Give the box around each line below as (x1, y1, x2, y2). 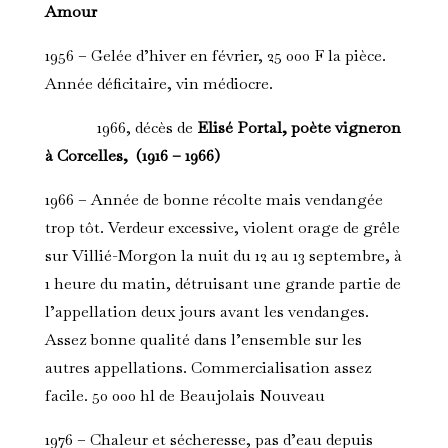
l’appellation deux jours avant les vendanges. (44, 301, 369, 323)
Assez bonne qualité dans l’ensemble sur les (44, 329, 362, 351)
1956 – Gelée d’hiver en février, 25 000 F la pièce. (44, 45, 386, 67)
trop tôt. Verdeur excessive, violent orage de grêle (44, 217, 400, 239)
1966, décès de (44, 117, 197, 139)
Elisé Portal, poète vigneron (196, 117, 401, 139)
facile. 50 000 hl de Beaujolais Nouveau (44, 385, 325, 407)
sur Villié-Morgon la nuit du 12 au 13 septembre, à (44, 245, 402, 267)
